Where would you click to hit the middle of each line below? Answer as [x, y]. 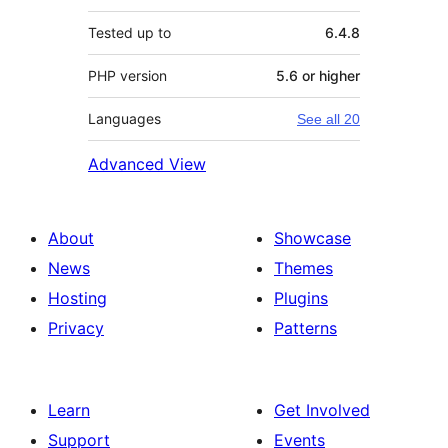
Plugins [301, 297]
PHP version [127, 75]
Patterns [305, 327]
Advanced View [147, 163]
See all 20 [328, 118]
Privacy [76, 327]
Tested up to [129, 32]
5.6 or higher [318, 75]
